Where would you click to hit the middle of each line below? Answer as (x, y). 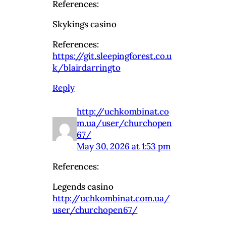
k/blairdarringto (87, 67)
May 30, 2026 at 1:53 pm (124, 146)
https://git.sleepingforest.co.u (112, 56)
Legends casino (83, 187)
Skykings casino (84, 24)
